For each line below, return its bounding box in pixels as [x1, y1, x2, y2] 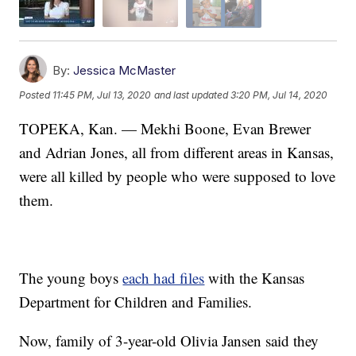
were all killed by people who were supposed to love [19, 165, 336, 186]
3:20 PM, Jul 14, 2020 [230, 89, 328, 102]
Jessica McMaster [73, 62, 176, 78]
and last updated [154, 89, 229, 102]
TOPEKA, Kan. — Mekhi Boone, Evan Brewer [19, 118, 311, 138]
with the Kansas [204, 267, 305, 288]
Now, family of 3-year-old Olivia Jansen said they [19, 330, 319, 350]
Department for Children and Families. [19, 291, 253, 311]
